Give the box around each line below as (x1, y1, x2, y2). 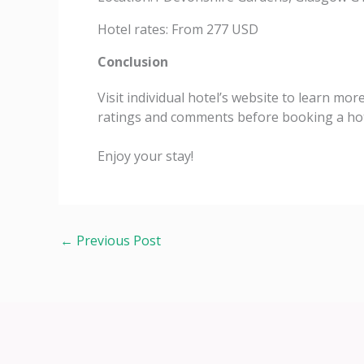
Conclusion (97, 53, 168, 71)
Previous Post (73, 232, 161, 249)
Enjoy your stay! (97, 147, 193, 165)
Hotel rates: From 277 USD (97, 20, 258, 38)
